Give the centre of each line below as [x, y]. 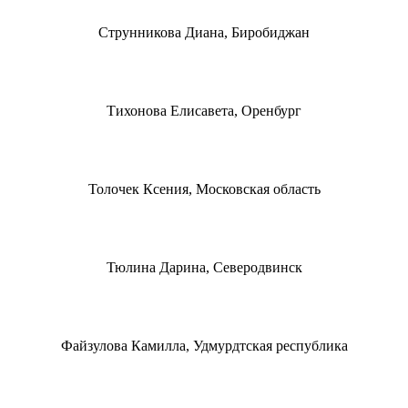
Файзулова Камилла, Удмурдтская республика [204, 345]
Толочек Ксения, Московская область [204, 189]
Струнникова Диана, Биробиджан [204, 32]
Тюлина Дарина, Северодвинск [204, 267]
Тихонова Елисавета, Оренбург [204, 110]
